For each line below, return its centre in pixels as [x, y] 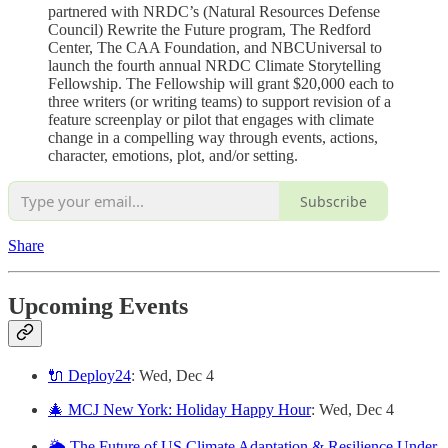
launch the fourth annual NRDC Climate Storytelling [214, 66]
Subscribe [333, 201]
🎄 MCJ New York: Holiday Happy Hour [179, 410]
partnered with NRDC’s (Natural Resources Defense [214, 12]
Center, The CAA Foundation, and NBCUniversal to [215, 48]
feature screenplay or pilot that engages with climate [211, 120]
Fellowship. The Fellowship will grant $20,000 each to [221, 84]
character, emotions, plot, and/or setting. [173, 156]
